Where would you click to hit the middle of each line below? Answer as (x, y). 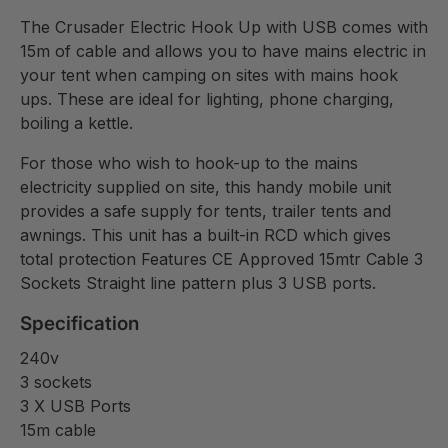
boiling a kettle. (76, 122)
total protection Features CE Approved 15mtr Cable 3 (221, 258)
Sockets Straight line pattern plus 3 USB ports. (198, 282)
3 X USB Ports (75, 406)
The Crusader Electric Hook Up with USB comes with (224, 26)
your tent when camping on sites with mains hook (209, 74)
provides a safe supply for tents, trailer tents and (205, 210)
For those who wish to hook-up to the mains (189, 162)
